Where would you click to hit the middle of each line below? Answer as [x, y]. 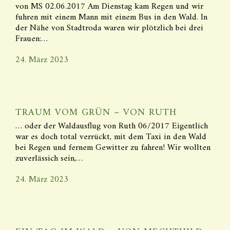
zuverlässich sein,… [49, 159]
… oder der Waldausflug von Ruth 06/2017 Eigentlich [112, 126]
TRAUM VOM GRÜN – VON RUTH [96, 113]
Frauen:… [32, 39]
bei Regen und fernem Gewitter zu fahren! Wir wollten [113, 148]
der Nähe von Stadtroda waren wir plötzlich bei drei [109, 28]
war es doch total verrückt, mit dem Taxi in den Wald [111, 137]
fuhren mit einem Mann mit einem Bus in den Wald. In [111, 17]
